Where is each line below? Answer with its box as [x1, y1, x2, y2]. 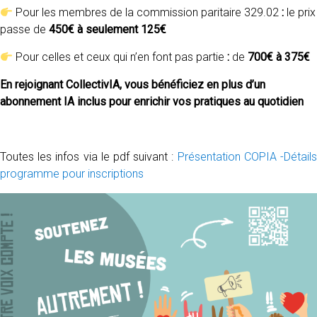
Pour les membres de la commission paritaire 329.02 [13, 6, 279, 19]
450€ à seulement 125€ [46, 23, 166, 36]
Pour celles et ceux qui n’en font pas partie [13, 50, 225, 64]
